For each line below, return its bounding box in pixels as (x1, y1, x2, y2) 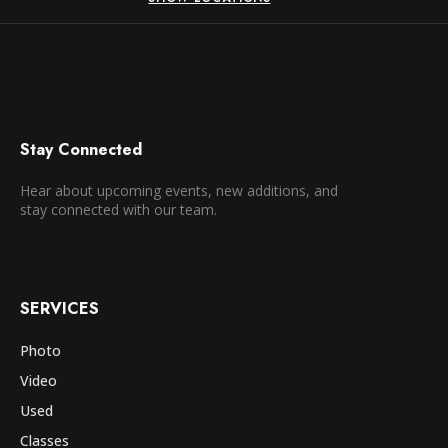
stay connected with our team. (20, 199, 217, 219)
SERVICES (20, 296, 99, 320)
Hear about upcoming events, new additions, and (20, 180, 338, 200)
